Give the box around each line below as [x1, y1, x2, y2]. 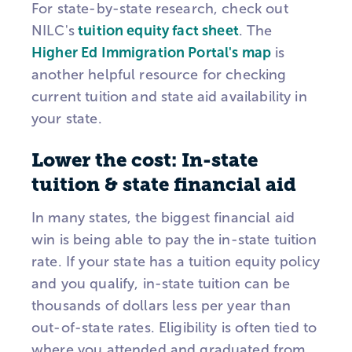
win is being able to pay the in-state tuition [31, 232, 317, 248]
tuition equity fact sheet [74, 22, 239, 38]
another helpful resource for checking [31, 66, 287, 82]
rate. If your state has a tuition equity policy [31, 254, 321, 270]
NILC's [31, 22, 75, 38]
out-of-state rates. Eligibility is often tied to [31, 320, 317, 336]
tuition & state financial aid [31, 174, 296, 196]
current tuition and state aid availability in [31, 88, 307, 104]
